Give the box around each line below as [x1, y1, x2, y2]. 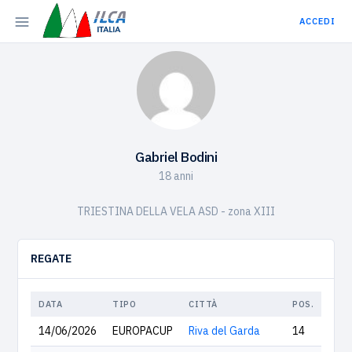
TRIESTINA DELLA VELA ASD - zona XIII [77, 204, 275, 218]
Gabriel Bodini [135, 148, 217, 166]
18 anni [159, 169, 193, 183]
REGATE [31, 251, 71, 266]
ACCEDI [299, 16, 335, 27]
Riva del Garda [189, 324, 260, 338]
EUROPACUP [112, 324, 173, 338]
